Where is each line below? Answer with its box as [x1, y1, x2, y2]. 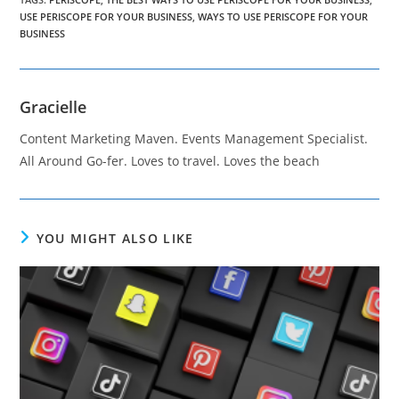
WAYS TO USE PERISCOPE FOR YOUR [198, 9, 369, 23]
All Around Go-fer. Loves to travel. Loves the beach [20, 151, 321, 169]
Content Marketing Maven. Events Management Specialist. [20, 129, 369, 147]
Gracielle [20, 95, 87, 118]
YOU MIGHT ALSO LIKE [36, 229, 194, 247]
